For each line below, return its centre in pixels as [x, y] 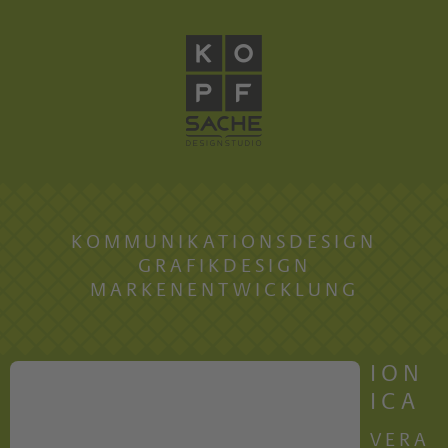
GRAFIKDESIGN [224, 267]
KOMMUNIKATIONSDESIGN [224, 243]
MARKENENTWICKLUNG [224, 291]
